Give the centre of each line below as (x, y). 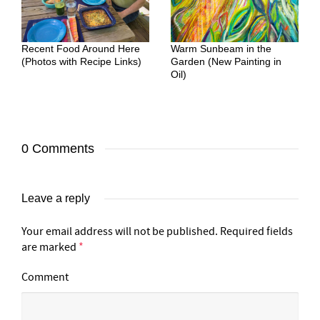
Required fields (256, 232)
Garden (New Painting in (226, 62)
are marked (50, 247)
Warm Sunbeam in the (221, 49)
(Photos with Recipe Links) (81, 62)
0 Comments (58, 149)
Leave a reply (56, 199)
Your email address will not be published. (120, 232)
